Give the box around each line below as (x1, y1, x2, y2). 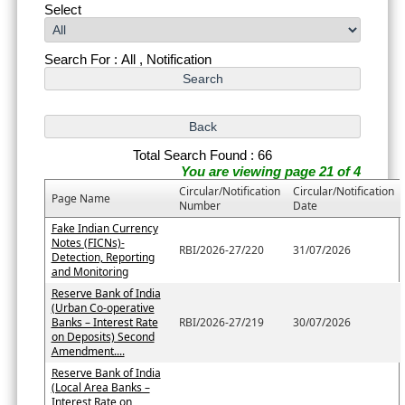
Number (178, 197, 221, 213)
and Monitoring (51, 263, 128, 279)
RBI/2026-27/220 (178, 241, 264, 258)
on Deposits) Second (51, 328, 155, 344)
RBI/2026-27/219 (178, 314, 264, 330)
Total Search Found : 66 (133, 146, 272, 163)
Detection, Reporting (51, 249, 155, 265)
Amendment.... (51, 343, 125, 359)
